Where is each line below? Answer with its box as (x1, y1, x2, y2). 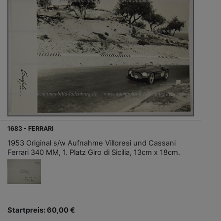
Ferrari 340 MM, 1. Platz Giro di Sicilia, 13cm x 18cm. (7, 147, 180, 157)
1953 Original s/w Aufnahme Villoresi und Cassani (7, 138, 176, 147)
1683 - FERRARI (7, 124, 54, 132)
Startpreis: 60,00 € (7, 205, 75, 215)
